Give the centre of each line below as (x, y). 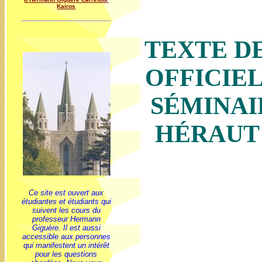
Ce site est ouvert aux (66, 193)
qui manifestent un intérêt (66, 245)
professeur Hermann (66, 219)
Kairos (66, 6)
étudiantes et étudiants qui (66, 201)
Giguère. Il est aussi (66, 228)
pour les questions (66, 254)
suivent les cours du (66, 210)
